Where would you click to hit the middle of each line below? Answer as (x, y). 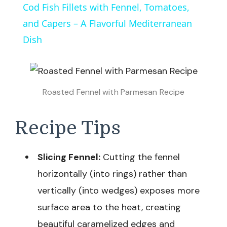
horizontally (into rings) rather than (112, 174)
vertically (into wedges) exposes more (119, 191)
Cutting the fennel (140, 157)
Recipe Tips (68, 128)
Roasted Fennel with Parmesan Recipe (113, 92)
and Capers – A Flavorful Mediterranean (107, 23)
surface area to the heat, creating (109, 207)
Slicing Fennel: (69, 157)
